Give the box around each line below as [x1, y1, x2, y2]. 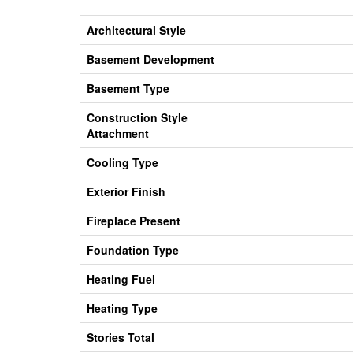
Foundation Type [87, 242, 179, 258]
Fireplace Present [87, 213, 180, 229]
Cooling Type [87, 154, 158, 171]
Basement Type [87, 80, 169, 97]
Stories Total [87, 329, 154, 346]
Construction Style [87, 110, 188, 126]
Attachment [87, 125, 149, 142]
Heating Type [87, 300, 158, 317]
